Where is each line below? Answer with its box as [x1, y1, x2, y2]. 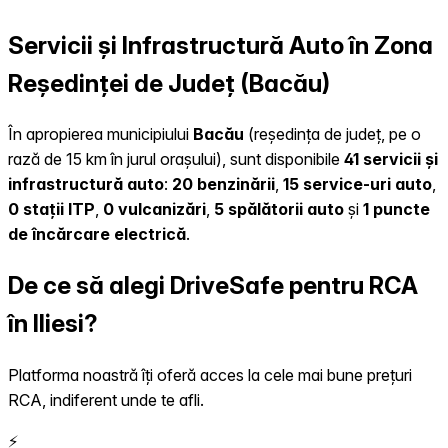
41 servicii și [344, 149, 438, 170]
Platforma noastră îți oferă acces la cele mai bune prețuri [8, 365, 412, 386]
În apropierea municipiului [8, 124, 193, 145]
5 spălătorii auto [214, 199, 344, 220]
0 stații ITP [8, 199, 95, 220]
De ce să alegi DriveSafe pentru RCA [8, 271, 418, 301]
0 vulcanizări [103, 199, 206, 220]
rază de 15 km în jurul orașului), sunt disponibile [8, 149, 344, 170]
